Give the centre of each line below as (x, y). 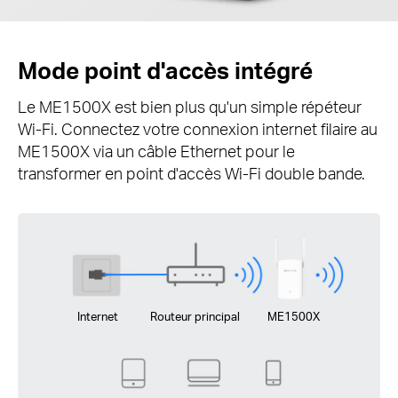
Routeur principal (195, 316)
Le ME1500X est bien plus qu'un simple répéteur (190, 106)
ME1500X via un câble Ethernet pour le (156, 150)
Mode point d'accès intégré (165, 69)
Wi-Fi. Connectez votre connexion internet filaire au (198, 128)
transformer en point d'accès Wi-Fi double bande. (191, 172)
